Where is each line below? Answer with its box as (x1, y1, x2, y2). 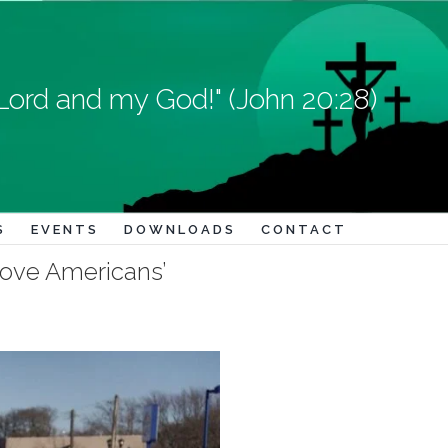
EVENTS (30, 221, 99, 237)
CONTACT (260, 221, 347, 237)
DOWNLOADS (123, 221, 236, 237)
